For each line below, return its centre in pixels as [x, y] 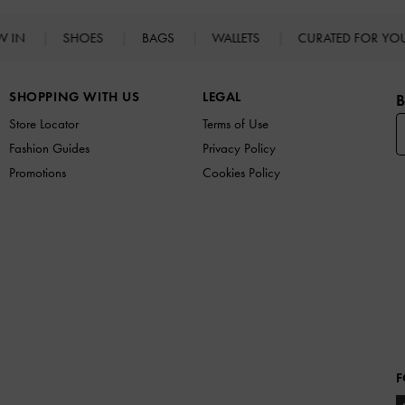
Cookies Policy [241, 173]
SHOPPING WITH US [75, 97]
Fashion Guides [49, 149]
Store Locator [44, 124]
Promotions [38, 173]
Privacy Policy [239, 149]
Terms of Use [235, 124]
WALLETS [238, 38]
